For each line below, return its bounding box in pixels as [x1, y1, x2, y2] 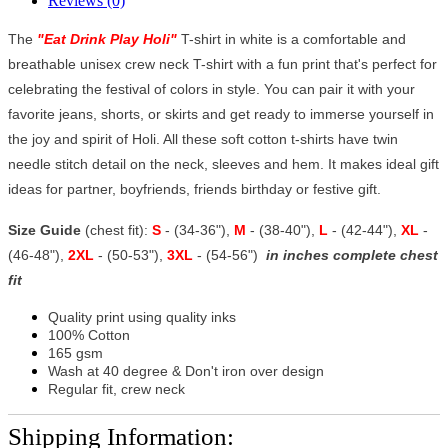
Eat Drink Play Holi [44, 30, 170, 47]
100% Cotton [48, 326, 130, 343]
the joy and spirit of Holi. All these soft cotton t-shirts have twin [8, 130, 398, 147]
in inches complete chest [266, 246, 438, 263]
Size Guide [8, 221, 81, 238]
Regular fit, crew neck [48, 380, 185, 397]
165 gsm [48, 344, 103, 361]
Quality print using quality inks [48, 308, 236, 325]
